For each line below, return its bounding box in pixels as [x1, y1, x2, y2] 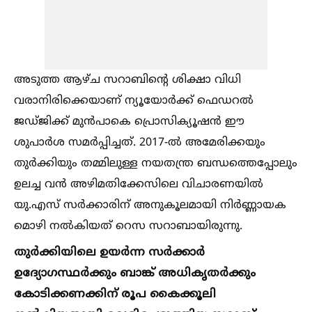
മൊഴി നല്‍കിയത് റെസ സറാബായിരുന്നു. [14, 219, 242, 233]
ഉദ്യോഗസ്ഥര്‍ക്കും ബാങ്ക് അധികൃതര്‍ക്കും [14, 265, 256, 281]
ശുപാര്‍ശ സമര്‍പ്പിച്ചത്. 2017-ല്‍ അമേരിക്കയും [14, 135, 265, 150]
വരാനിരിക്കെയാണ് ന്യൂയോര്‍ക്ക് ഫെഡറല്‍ [14, 93, 253, 108]
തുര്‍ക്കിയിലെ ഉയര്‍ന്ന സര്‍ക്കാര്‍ [14, 244, 205, 260]
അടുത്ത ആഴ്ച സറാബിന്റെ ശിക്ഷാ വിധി [14, 72, 241, 87]
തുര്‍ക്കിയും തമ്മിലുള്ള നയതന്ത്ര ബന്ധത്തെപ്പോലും [14, 156, 297, 171]
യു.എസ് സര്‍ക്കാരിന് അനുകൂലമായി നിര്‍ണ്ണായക [14, 198, 286, 212]
